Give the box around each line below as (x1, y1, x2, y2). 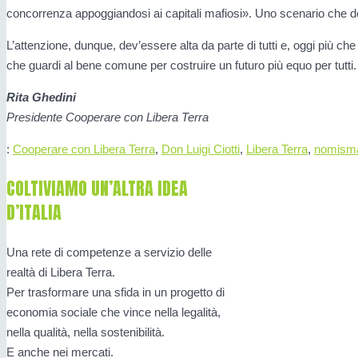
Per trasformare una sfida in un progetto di (6, 285, 225, 300)
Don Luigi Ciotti (161, 142, 240, 157)
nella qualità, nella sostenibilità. (6, 325, 165, 340)
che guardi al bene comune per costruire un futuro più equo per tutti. (6, 58, 356, 73)
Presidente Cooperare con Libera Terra (6, 110, 209, 125)
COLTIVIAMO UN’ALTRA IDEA (6, 175, 188, 202)
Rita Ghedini (6, 90, 76, 105)
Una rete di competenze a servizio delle (6, 245, 212, 260)
